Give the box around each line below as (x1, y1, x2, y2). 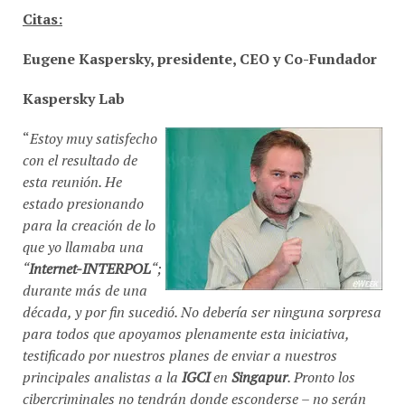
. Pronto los (287, 359, 355, 380)
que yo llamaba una (23, 229, 144, 250)
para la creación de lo (23, 207, 155, 228)
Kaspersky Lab (23, 80, 125, 101)
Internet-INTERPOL (29, 250, 151, 271)
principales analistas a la (23, 359, 182, 380)
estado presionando (23, 185, 144, 206)
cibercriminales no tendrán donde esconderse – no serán (23, 381, 366, 401)
